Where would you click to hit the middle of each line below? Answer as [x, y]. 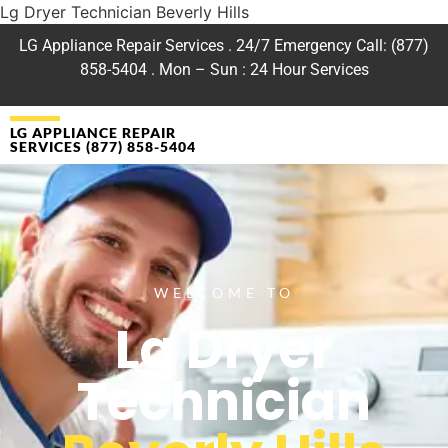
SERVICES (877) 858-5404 [103, 147]
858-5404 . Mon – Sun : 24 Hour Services [224, 69]
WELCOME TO [224, 292]
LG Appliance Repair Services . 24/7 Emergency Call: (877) [224, 45]
